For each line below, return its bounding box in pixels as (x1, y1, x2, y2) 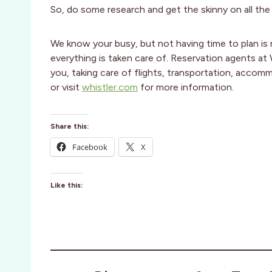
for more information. (138, 81, 234, 93)
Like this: (50, 181, 83, 190)
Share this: (50, 122, 89, 131)
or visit (50, 81, 82, 93)
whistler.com (82, 81, 138, 93)
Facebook (72, 141, 107, 153)
